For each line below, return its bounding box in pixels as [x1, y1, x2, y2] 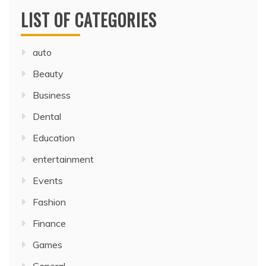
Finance [33, 217, 66, 230]
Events [33, 175, 63, 187]
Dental [33, 110, 61, 123]
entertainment [33, 153, 94, 166]
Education [33, 132, 75, 144]
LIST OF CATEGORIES [21, 8, 157, 33]
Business [33, 89, 71, 102]
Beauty [33, 68, 64, 80]
